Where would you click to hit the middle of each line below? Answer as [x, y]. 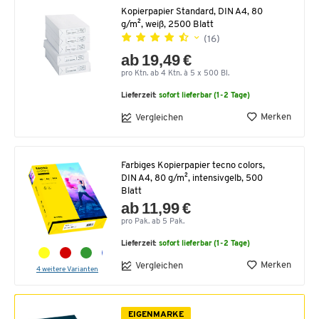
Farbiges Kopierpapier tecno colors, [193, 166]
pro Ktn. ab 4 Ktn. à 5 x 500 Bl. [175, 74]
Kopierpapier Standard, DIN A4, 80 [192, 12]
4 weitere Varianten [67, 270]
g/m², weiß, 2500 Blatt [167, 25]
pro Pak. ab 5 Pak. [153, 222]
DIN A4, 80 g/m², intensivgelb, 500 [192, 179]
